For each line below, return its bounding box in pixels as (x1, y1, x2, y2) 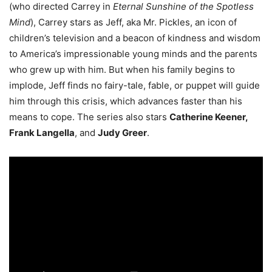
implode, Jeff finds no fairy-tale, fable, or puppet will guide (9, 80, 260, 92)
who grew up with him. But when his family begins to (9, 64, 235, 76)
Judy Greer (98, 127, 147, 139)
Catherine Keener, (169, 111, 248, 123)
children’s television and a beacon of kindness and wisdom (9, 32, 260, 44)
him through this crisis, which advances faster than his (9, 95, 242, 107)
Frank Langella (9, 127, 75, 139)
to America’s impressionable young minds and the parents (9, 48, 257, 60)
